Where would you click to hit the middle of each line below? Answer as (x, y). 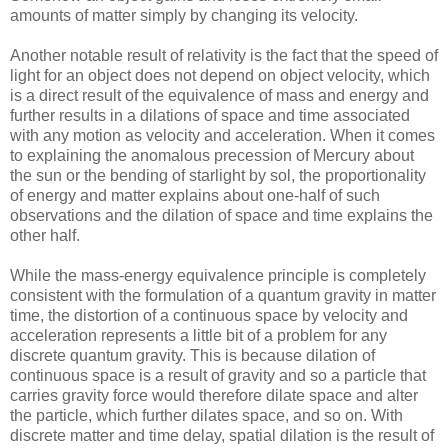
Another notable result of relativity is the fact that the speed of (224, 56)
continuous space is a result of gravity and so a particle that (218, 376)
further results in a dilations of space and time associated (210, 116)
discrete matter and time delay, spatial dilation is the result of (222, 436)
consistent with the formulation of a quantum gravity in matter (223, 296)
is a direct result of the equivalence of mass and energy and (219, 96)
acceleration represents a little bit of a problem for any (198, 336)
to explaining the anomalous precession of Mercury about (212, 156)
